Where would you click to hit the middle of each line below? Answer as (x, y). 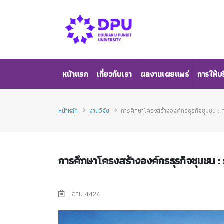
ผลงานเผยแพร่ (164, 74)
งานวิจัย (99, 111)
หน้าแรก (75, 74)
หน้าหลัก (68, 111)
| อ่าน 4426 (84, 194)
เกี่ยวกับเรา (114, 74)
